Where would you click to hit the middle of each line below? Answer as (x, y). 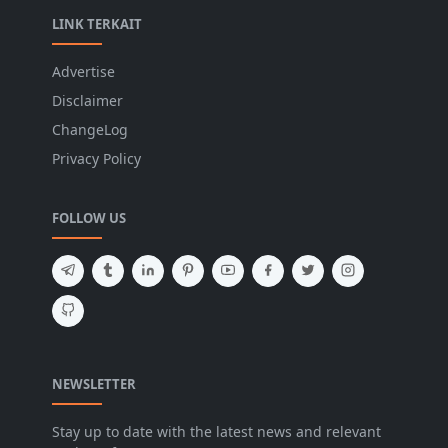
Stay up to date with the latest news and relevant (216, 431)
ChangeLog (90, 129)
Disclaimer (87, 100)
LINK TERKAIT (97, 23)
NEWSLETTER (94, 383)
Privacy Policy (96, 158)
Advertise (83, 71)
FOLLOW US (89, 217)
